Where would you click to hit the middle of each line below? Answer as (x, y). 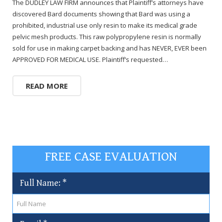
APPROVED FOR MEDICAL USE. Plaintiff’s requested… (90, 59)
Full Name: (40, 183)
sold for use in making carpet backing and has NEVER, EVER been (110, 48)
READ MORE (47, 86)
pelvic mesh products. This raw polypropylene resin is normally (107, 37)
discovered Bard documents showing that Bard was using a (101, 14)
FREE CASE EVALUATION (111, 156)
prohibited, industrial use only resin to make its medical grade (105, 25)
